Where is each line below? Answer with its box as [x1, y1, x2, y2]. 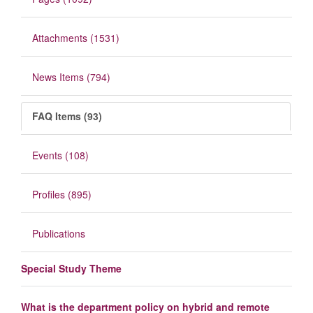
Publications [32, 226, 85, 241]
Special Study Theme [21, 261, 122, 276]
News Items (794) [32, 70, 110, 85]
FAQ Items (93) [32, 109, 102, 124]
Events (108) [32, 148, 89, 163]
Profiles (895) [32, 187, 92, 202]
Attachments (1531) [32, 31, 119, 45]
